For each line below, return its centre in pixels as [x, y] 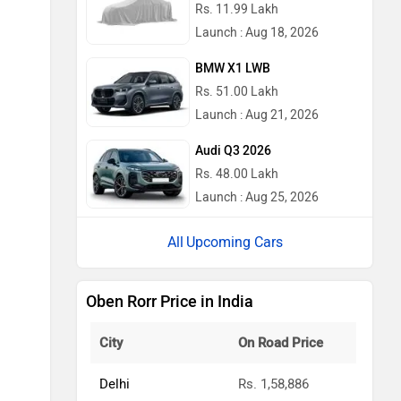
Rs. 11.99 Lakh [237, 10]
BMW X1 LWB [233, 68]
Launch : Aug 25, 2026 [257, 197]
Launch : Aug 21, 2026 [257, 115]
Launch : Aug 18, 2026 [257, 33]
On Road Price [281, 343]
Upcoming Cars [234, 243]
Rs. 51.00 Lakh [237, 91]
